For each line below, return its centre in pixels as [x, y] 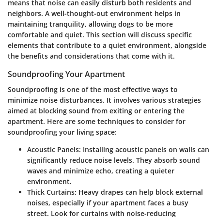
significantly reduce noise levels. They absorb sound [114, 160]
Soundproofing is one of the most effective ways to [93, 90]
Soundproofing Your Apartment [66, 74]
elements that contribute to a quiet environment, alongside [107, 46]
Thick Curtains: [52, 192]
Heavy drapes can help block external [140, 192]
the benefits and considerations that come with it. [91, 56]
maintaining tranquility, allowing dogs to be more [90, 24]
